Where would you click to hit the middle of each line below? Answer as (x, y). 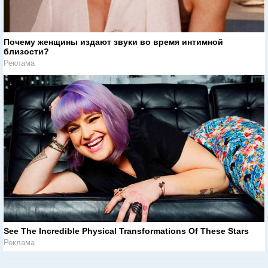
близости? (26, 51)
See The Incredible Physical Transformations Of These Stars (126, 231)
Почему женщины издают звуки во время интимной (113, 42)
